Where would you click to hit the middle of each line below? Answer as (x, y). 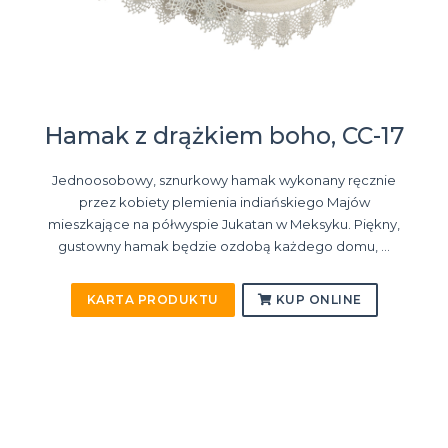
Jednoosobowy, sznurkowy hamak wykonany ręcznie (224, 180)
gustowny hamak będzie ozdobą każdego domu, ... (224, 246)
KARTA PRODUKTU (152, 300)
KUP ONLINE (317, 300)
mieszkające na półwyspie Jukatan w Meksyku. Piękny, (224, 224)
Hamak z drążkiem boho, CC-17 (224, 136)
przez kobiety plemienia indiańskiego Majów (224, 202)
